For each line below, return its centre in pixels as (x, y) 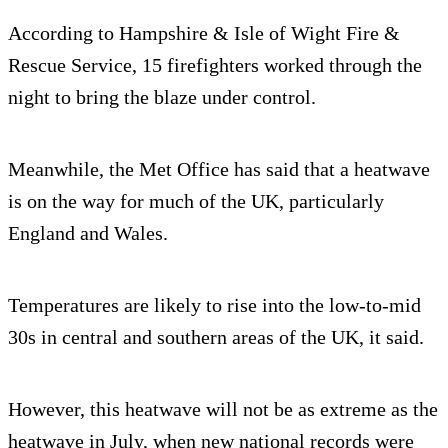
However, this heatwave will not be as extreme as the (223, 409)
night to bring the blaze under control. (162, 97)
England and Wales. (88, 233)
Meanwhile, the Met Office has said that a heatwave (219, 169)
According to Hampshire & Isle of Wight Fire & (204, 33)
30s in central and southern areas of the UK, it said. (216, 337)
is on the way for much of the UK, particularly (196, 201)
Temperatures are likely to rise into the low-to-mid (214, 305)
